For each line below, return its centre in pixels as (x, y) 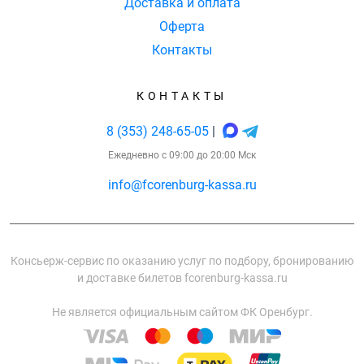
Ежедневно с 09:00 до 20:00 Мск (182, 155)
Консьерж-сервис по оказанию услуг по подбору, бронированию (182, 261)
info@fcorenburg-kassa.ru (182, 185)
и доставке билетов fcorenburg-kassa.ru (182, 278)
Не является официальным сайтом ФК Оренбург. (182, 312)
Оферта (182, 26)
